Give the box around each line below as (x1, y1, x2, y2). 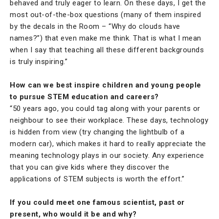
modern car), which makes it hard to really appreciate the (10, 139, 206, 149)
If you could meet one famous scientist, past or (10, 198, 185, 207)
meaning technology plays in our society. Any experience (10, 151, 204, 160)
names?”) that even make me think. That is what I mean (10, 34, 201, 43)
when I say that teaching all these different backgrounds (10, 45, 204, 55)
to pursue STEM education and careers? (10, 92, 159, 102)
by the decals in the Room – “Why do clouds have (10, 22, 180, 31)
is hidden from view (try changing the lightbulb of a (10, 128, 184, 137)
